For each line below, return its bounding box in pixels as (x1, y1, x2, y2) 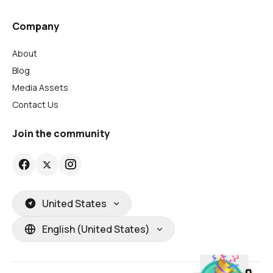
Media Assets (12, 81, 68, 93)
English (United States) (42, 222, 150, 236)
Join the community (12, 126, 110, 140)
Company (12, 19, 59, 33)
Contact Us (12, 98, 58, 110)
